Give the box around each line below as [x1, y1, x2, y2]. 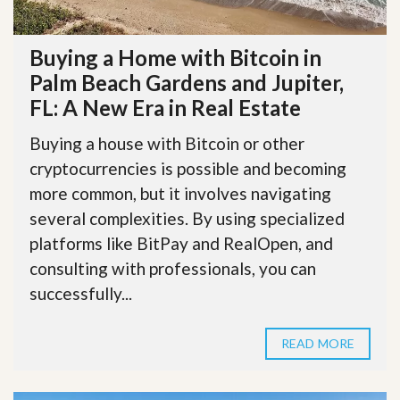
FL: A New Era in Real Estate [29, 94, 301, 121]
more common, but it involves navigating [29, 182, 331, 204]
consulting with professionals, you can [29, 257, 316, 279]
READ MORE [281, 335, 354, 351]
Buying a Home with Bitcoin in [29, 44, 321, 71]
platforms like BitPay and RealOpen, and [29, 232, 333, 254]
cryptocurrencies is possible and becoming [29, 157, 346, 179]
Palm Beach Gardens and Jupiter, [29, 69, 344, 96]
